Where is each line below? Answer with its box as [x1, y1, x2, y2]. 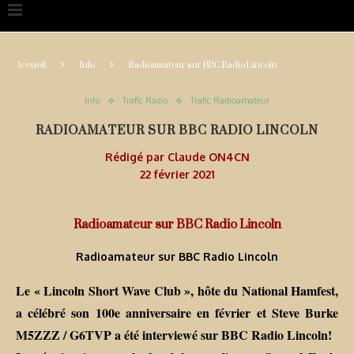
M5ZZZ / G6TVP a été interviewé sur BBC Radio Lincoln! [16, 326, 332, 345]
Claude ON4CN [167, 150, 250, 164]
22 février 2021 [139, 168, 215, 182]
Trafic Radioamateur [190, 95, 269, 107]
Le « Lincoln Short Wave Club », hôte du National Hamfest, [16, 281, 338, 300]
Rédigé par [104, 150, 168, 164]
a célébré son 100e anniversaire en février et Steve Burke [16, 303, 338, 322]
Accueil [16, 54, 46, 77]
